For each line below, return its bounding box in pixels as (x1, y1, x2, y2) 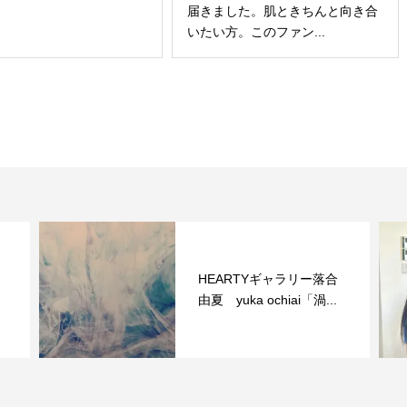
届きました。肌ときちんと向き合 (186, 4, 378, 19)
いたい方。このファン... (186, 25, 325, 40)
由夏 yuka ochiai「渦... (46, 293, 186, 308)
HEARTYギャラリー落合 (46, 272, 187, 287)
